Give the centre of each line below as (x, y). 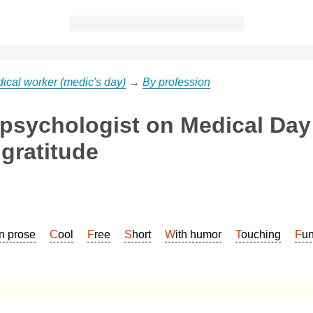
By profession (176, 82)
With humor (198, 234)
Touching (261, 234)
